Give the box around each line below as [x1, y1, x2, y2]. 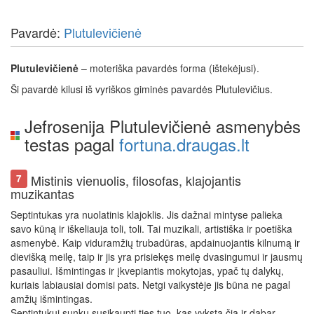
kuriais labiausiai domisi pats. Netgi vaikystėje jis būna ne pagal [11, 278, 290, 292]
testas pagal [25, 132, 119, 156]
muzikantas [11, 184, 74, 203]
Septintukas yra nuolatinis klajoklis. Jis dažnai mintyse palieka [11, 207, 282, 221]
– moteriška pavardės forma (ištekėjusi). [78, 61, 259, 75]
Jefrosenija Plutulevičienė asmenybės [25, 114, 301, 138]
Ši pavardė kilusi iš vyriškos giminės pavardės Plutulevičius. [11, 82, 273, 96]
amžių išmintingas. [11, 292, 93, 306]
